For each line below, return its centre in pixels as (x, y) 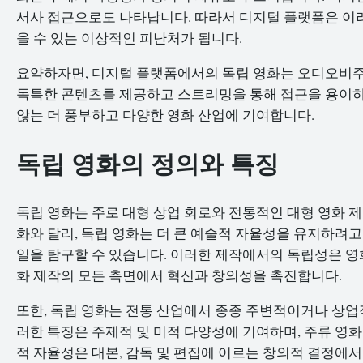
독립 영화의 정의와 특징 (147, 163)
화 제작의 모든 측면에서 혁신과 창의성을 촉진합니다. (179, 275)
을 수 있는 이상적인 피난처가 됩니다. (129, 38)
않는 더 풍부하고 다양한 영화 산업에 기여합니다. (165, 114)
